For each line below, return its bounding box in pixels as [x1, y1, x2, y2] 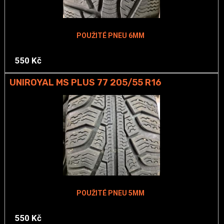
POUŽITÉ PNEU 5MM [76, 189, 144, 197]
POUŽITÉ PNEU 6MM [76, 31, 144, 40]
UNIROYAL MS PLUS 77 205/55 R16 [9, 77, 161, 88]
